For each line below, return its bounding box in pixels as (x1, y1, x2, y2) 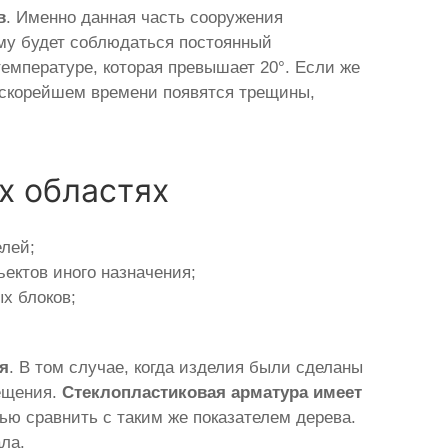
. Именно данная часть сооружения (6, 7, 284, 27)
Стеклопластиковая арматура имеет (62, 382, 363, 402)
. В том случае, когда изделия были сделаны (9, 357, 364, 377)
